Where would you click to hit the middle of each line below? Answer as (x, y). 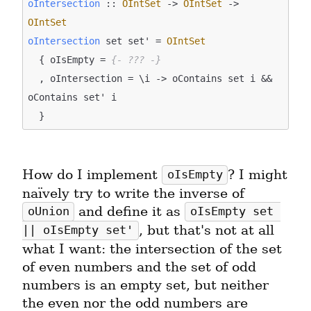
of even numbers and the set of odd (139, 267)
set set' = (134, 41)
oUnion (48, 212)
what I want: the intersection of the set (152, 249)
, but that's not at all (206, 230)
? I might (258, 174)
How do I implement (92, 174)
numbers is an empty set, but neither (145, 285)
